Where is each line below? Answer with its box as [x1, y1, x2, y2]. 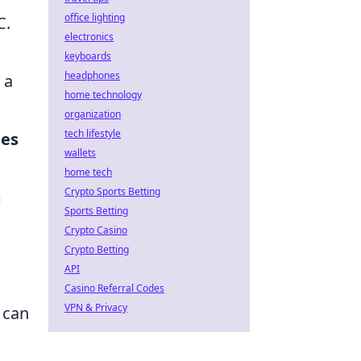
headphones [64, 68, 120, 82]
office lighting [64, 10, 125, 24]
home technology [64, 88, 142, 102]
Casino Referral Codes [64, 281, 164, 295]
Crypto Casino [64, 223, 127, 237]
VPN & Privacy [64, 301, 127, 314]
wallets [64, 146, 96, 160]
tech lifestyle [64, 127, 121, 140]
